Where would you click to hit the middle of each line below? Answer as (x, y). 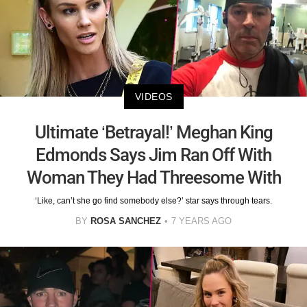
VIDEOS (153, 96)
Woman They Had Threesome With (153, 177)
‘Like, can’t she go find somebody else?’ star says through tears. (153, 200)
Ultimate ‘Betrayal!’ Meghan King (153, 132)
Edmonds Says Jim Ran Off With (153, 155)
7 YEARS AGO (201, 221)
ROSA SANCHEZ (126, 221)
